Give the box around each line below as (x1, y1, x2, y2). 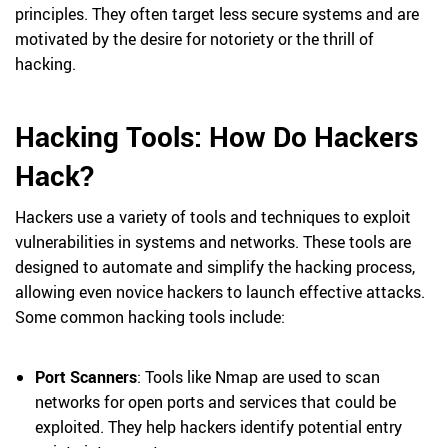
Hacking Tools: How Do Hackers (15, 117, 418, 155)
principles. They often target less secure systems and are (15, 3, 419, 25)
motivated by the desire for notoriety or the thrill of (15, 28, 374, 50)
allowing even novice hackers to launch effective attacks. (15, 281, 425, 303)
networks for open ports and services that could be (35, 391, 396, 413)
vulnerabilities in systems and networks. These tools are (15, 231, 411, 253)
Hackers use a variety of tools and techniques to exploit (15, 206, 411, 228)
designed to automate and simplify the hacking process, (15, 256, 415, 278)
